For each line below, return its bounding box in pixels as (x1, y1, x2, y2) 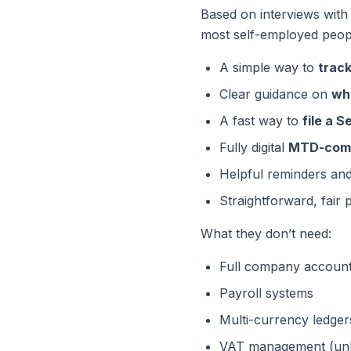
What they (201, 226, 266, 241)
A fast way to (219, 113, 302, 128)
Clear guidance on (219, 86, 331, 102)
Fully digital (219, 139, 288, 155)
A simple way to (219, 60, 318, 75)
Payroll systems (219, 285, 313, 301)
